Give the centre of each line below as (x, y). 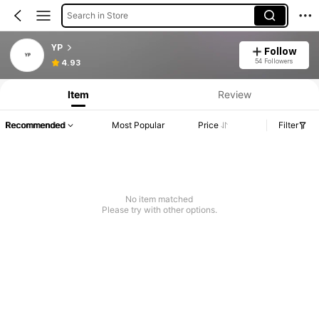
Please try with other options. (159, 210)
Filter (288, 125)
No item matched (159, 199)
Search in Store (97, 15)
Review (234, 94)
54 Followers (274, 61)
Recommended (35, 125)
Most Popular (138, 125)
